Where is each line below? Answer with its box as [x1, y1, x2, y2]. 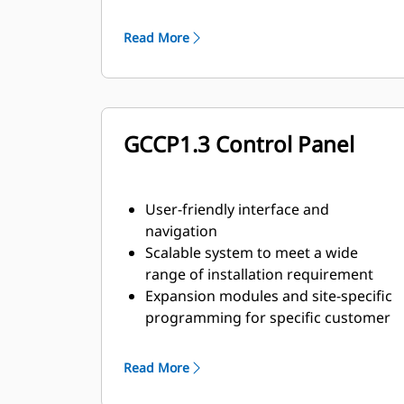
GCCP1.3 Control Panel [124, 129, 354, 159]
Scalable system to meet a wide [145, 243, 358, 262]
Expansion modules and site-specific [145, 286, 392, 306]
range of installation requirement [145, 264, 373, 284]
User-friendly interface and [145, 199, 329, 219]
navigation [145, 221, 217, 241]
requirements [145, 329, 239, 349]
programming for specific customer [145, 308, 390, 327]
